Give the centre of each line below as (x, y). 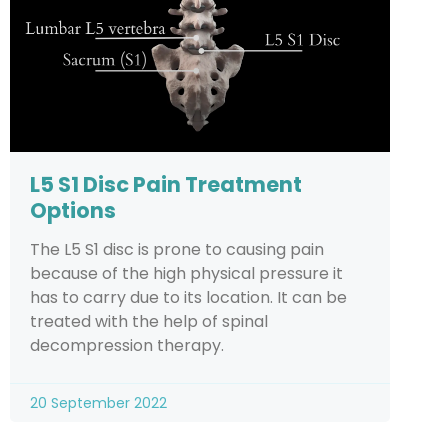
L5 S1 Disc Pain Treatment (166, 184)
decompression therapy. (127, 345)
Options (73, 210)
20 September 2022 (98, 402)
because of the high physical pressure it (186, 273)
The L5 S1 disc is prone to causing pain (177, 249)
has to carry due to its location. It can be (188, 297)
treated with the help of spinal (149, 321)
